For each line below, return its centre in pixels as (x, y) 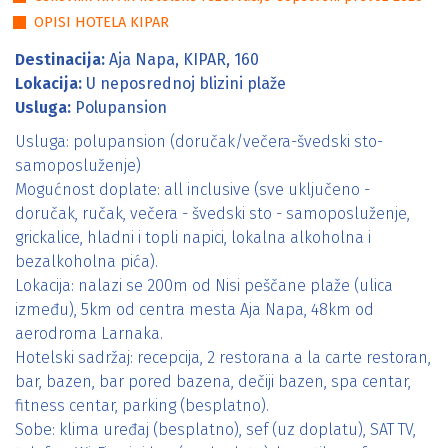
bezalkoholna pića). (86, 261)
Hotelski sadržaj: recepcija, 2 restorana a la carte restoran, (223, 357)
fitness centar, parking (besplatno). (142, 405)
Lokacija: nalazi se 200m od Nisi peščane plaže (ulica (204, 285)
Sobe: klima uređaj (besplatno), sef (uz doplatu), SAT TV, (215, 429)
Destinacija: (60, 59)
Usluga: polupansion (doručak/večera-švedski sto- (199, 141)
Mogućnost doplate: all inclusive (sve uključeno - (192, 189)
